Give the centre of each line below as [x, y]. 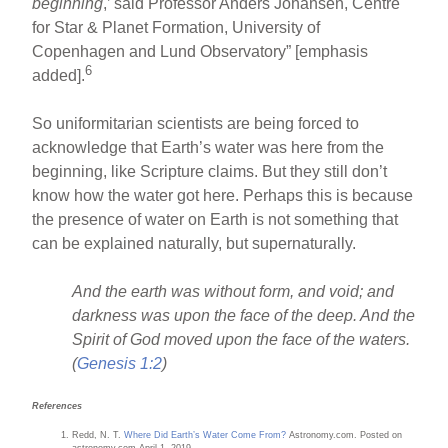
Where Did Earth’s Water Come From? [205, 434]
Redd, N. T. [98, 434]
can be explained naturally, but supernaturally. [194, 243]
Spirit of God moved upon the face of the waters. [241, 339]
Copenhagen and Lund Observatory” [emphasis [200, 51]
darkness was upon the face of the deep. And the [244, 315]
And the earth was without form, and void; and [233, 291]
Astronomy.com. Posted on [344, 434]
